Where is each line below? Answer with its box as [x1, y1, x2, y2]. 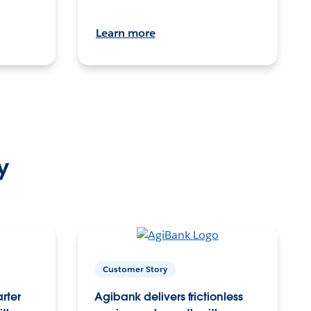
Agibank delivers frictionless [94, 289, 243, 304]
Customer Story [102, 262, 167, 275]
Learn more [95, 25, 155, 40]
